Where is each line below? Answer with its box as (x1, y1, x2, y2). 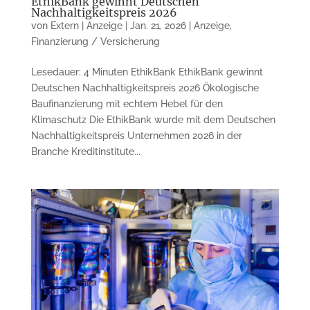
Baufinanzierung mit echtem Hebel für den (30, 98, 223, 109)
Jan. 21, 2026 (129, 19, 186, 31)
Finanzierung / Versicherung (30, 35, 160, 47)
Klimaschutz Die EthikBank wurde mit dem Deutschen (30, 113, 275, 125)
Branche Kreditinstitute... (30, 145, 140, 157)
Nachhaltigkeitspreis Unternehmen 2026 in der (30, 129, 242, 141)
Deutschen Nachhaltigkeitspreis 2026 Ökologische (30, 82, 259, 93)
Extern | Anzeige (50, 19, 122, 31)
